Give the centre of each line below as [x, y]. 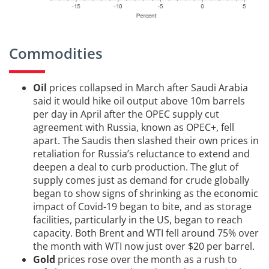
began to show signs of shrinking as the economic [146, 194]
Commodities [56, 53]
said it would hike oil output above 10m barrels [139, 101]
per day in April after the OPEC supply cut [126, 114]
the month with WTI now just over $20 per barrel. [144, 246]
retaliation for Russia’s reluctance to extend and [141, 154]
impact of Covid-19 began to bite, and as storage [142, 207]
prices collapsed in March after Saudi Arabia [147, 88]
